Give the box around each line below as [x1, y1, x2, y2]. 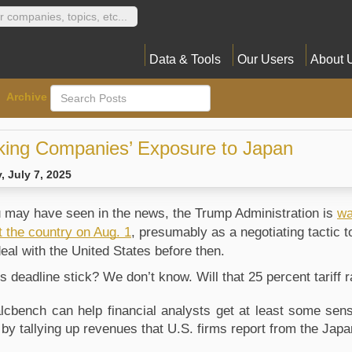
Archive [6, 90, 47, 103]
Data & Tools [149, 53, 221, 66]
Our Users [237, 53, 294, 66]
